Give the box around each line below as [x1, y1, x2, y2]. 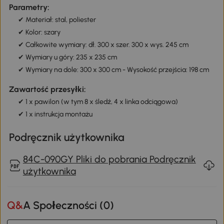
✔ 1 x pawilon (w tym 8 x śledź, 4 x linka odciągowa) [17, 97, 178, 106]
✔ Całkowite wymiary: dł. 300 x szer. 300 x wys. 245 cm [17, 40, 188, 49]
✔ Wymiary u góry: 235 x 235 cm [17, 53, 117, 62]
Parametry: [8, 2, 49, 12]
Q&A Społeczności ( [23, 199, 104, 212]
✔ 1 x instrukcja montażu [17, 110, 92, 119]
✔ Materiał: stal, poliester [17, 15, 96, 24]
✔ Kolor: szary [17, 28, 60, 37]
